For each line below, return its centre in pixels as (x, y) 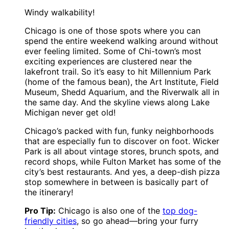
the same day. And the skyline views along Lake (117, 102)
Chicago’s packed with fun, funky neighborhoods (119, 131)
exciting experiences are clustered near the (108, 61)
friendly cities (51, 221)
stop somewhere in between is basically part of (117, 182)
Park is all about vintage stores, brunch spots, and (122, 151)
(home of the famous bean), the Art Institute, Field (122, 82)
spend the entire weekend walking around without (121, 41)
